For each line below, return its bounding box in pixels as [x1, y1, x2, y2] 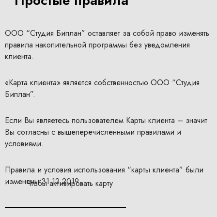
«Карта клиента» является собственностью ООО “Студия [5, 77, 200, 89]
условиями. [5, 138, 44, 150]
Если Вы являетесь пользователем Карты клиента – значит [5, 115, 207, 126]
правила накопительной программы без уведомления [5, 39, 190, 51]
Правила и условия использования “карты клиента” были [5, 164, 203, 176]
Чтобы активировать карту [26, 178, 113, 189]
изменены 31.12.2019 [5, 176, 79, 187]
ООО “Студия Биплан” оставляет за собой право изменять [5, 28, 209, 39]
